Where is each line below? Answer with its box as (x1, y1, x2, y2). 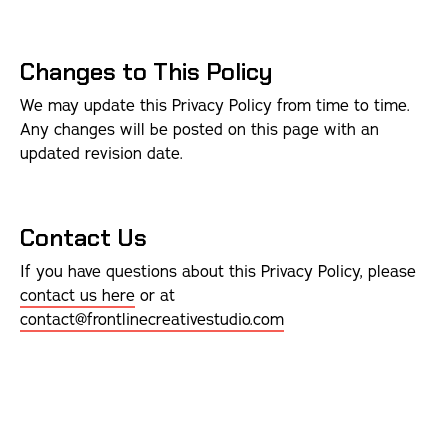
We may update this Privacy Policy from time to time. (20, 95, 410, 117)
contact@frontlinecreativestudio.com (20, 309, 284, 331)
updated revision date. (20, 143, 183, 165)
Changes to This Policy (20, 56, 273, 87)
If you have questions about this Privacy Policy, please (20, 261, 416, 283)
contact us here (20, 285, 135, 307)
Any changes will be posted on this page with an (20, 119, 379, 141)
